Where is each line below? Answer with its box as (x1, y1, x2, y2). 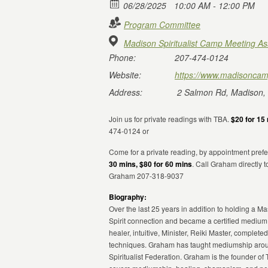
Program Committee (124, 19, 200, 31)
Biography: (109, 191, 147, 202)
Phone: (109, 51, 136, 63)
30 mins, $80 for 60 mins (109, 159, 192, 169)
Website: (109, 69, 141, 81)
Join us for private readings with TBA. (109, 114, 231, 124)
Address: (109, 86, 142, 98)
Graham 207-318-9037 (109, 170, 184, 181)
